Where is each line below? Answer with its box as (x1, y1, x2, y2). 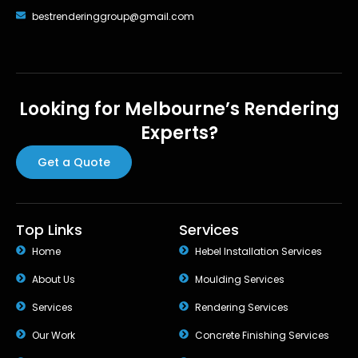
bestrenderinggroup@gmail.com (32, 10, 194, 24)
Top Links (16, 220, 82, 241)
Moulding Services (195, 272, 284, 287)
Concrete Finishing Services (195, 328, 329, 343)
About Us (32, 272, 75, 287)
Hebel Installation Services (195, 245, 322, 259)
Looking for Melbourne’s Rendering (18, 97, 340, 122)
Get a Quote (38, 154, 110, 171)
